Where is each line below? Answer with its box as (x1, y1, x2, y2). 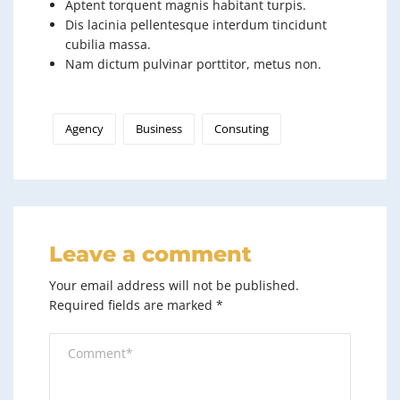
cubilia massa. (65, 35, 151, 53)
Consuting (214, 120, 269, 137)
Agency (65, 120, 104, 137)
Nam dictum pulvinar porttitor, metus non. (65, 54, 321, 72)
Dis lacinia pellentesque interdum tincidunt (65, 15, 327, 33)
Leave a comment (49, 240, 252, 267)
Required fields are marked (49, 296, 216, 313)
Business (136, 120, 182, 137)
